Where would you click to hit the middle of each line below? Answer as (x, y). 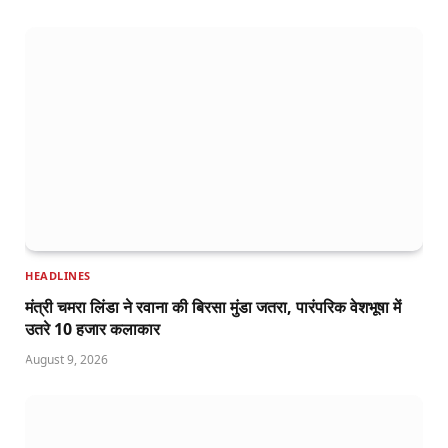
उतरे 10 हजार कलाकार (92, 328)
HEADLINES (58, 275)
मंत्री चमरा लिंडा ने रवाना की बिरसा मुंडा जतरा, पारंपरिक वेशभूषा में (213, 306)
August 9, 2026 (66, 359)
